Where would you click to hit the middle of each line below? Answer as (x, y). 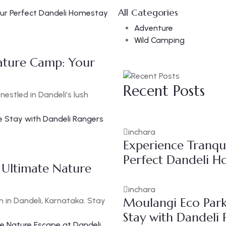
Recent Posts (164, 91)
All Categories (148, 12)
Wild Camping (159, 40)
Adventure (154, 28)
